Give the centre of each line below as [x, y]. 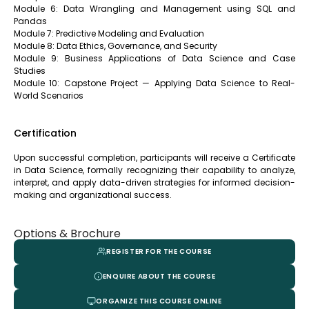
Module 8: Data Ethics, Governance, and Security [116, 46]
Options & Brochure [67, 233]
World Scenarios [49, 95]
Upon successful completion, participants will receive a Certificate [154, 157]
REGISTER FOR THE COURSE [159, 252]
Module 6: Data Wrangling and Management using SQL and [154, 8]
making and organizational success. [93, 195]
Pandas [30, 21]
